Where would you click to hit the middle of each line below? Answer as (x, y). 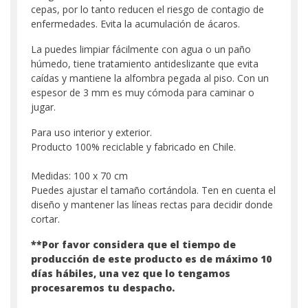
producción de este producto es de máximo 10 (151, 258)
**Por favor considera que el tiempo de (133, 244)
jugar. (43, 107)
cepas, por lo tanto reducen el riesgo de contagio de (147, 9)
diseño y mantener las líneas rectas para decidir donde (152, 204)
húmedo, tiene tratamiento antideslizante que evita (145, 63)
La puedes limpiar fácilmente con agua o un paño (141, 49)
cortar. (45, 219)
